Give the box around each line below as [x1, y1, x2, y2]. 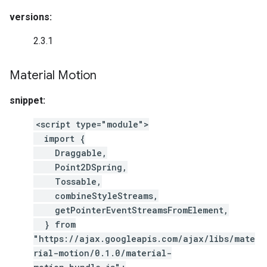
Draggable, [33, 147, 107, 159]
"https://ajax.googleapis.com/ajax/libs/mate [33, 233, 255, 244]
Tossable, [33, 176, 102, 187]
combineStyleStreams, [33, 190, 159, 201]
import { [33, 133, 85, 144]
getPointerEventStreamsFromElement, [33, 204, 229, 216]
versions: [10, 11, 52, 23]
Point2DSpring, [33, 162, 128, 173]
